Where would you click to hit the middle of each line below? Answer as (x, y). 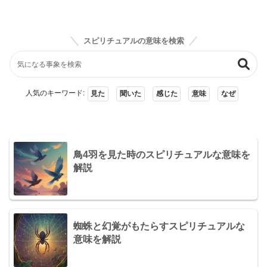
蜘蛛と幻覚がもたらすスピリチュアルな (159, 226)
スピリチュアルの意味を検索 (133, 41)
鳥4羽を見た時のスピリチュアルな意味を (162, 154)
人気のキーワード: (55, 93)
